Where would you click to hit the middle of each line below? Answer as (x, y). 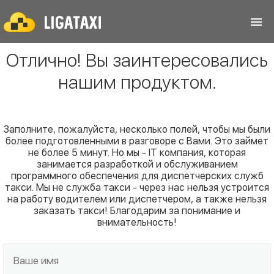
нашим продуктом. (137, 82)
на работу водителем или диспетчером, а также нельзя (137, 199)
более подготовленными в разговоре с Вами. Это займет (137, 141)
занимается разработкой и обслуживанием (137, 164)
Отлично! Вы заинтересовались (137, 60)
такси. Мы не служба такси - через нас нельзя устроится (137, 187)
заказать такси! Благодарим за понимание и (137, 211)
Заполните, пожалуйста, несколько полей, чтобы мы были (137, 129)
